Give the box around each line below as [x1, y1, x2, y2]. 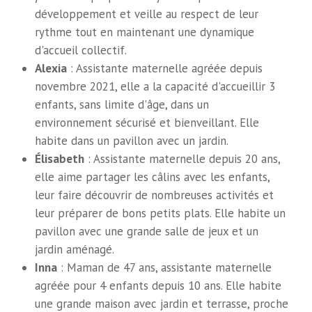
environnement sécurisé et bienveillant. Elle [35, 114, 260, 130]
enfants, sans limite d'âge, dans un [35, 96, 210, 112]
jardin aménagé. [35, 241, 115, 257]
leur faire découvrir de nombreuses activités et [35, 187, 274, 203]
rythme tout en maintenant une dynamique [35, 24, 255, 40]
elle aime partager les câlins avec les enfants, [35, 169, 270, 185]
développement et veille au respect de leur [35, 6, 259, 22]
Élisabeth [35, 150, 85, 166]
